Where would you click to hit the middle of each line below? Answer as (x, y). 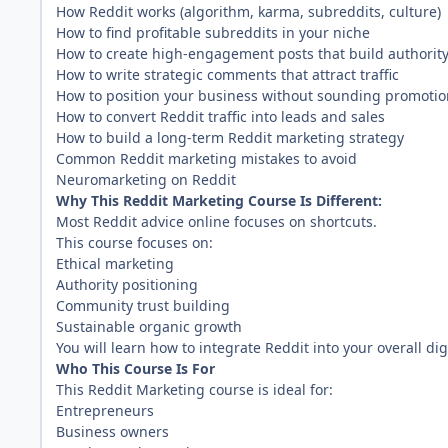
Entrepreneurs (105, 410)
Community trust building (143, 305)
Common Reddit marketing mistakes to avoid (206, 158)
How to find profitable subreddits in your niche (213, 32)
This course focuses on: (134, 242)
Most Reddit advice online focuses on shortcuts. (216, 221)
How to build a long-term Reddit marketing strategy (230, 137)
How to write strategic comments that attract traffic (227, 74)
